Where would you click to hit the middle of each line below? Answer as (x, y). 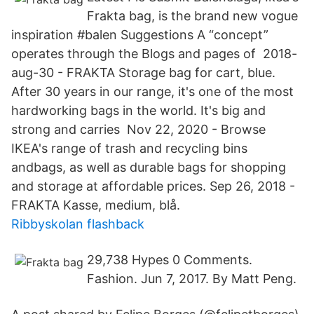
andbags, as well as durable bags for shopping (149, 167)
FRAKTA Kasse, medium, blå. (96, 205)
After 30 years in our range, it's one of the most (152, 91)
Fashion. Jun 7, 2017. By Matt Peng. (192, 279)
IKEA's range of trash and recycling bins (129, 148)
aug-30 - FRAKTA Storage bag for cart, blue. (143, 73)
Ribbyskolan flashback (78, 224)
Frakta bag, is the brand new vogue (192, 16)
